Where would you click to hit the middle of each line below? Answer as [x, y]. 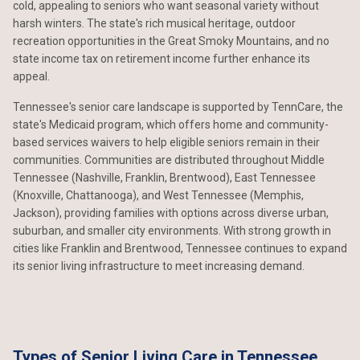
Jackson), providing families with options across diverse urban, [171, 213]
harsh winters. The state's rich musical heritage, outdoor [154, 23]
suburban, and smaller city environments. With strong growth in [172, 231]
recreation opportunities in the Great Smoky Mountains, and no [171, 41]
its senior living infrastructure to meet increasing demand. [159, 266]
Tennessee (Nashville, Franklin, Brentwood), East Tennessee [164, 178]
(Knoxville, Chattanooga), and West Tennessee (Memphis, [158, 195]
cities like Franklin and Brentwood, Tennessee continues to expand [180, 248]
